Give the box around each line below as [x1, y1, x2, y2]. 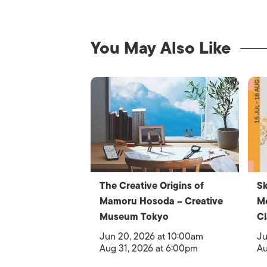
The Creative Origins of [100, 178, 204, 194]
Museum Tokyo [100, 209, 169, 225]
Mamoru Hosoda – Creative [100, 194, 223, 209]
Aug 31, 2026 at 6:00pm [100, 241, 198, 256]
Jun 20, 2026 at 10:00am [100, 229, 203, 244]
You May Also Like [91, 35, 231, 61]
